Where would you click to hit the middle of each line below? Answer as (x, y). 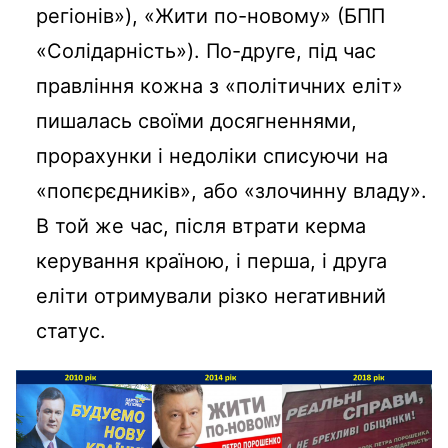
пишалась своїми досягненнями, (196, 120)
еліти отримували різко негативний (211, 295)
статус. (71, 330)
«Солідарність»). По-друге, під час (206, 50)
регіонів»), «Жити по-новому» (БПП (210, 15)
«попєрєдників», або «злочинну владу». (231, 190)
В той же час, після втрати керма (201, 225)
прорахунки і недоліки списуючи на (212, 155)
